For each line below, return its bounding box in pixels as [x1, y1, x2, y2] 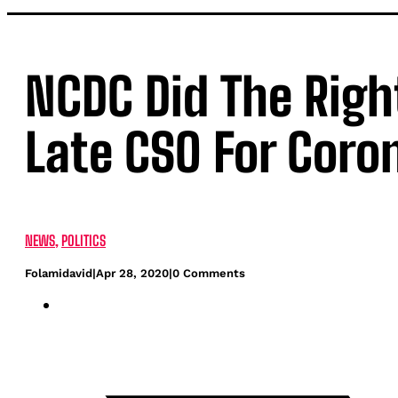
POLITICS [61, 232, 106, 250]
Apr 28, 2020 [96, 267, 169, 281]
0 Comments [172, 267, 245, 281]
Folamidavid [25, 267, 92, 281]
